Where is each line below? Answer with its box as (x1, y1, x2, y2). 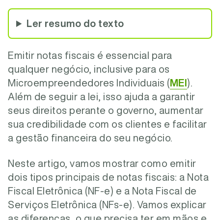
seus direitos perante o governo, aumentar (8, 105, 204, 115)
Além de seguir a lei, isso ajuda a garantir (8, 91, 195, 102)
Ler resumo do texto (27, 18, 124, 28)
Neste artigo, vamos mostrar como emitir (8, 158, 196, 168)
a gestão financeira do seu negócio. (8, 133, 173, 143)
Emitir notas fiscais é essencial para (8, 50, 172, 60)
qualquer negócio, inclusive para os (8, 64, 170, 74)
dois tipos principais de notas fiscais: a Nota (8, 172, 209, 182)
